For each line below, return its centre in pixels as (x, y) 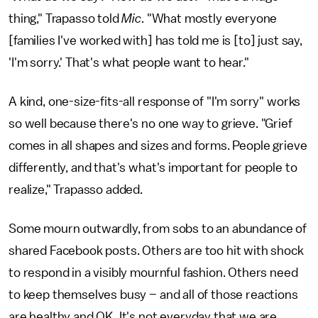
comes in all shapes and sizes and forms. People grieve (158, 145)
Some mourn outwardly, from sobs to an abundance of (158, 228)
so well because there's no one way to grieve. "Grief (150, 123)
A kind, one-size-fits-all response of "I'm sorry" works (155, 101)
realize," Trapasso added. (76, 189)
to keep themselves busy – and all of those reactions (153, 294)
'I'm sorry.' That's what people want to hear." (129, 62)
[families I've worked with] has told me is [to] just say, (155, 40)
